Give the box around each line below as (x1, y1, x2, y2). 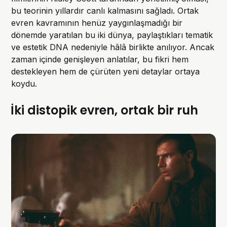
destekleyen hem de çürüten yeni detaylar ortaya (11, 66, 200, 77)
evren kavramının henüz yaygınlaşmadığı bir (11, 17, 183, 28)
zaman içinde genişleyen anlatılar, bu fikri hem (11, 54, 189, 64)
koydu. (11, 78, 37, 89)
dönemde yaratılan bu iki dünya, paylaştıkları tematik (11, 29, 213, 40)
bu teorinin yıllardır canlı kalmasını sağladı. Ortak (11, 5, 199, 16)
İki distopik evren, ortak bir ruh (11, 101, 199, 119)
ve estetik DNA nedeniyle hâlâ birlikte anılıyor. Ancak (11, 42, 215, 52)
